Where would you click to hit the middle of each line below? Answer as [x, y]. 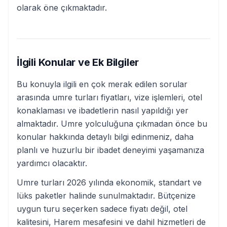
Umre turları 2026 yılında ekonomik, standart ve [109, 182]
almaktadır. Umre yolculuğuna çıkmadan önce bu [112, 124]
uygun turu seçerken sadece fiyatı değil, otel [102, 209]
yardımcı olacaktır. [52, 163]
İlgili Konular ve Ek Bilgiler [78, 62]
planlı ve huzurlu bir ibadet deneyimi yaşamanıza [110, 150]
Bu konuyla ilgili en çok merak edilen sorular [102, 84]
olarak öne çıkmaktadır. [62, 8]
